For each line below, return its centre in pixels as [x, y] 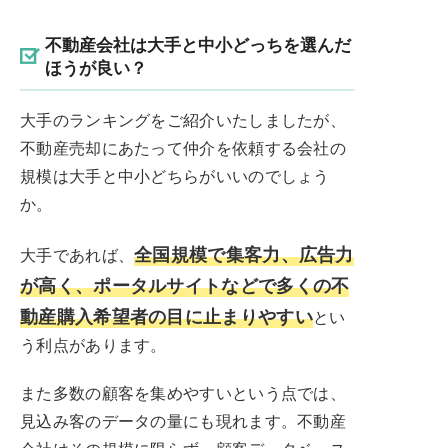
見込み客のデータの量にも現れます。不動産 [183, 420]
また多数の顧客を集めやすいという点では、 [183, 392]
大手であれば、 [77, 254]
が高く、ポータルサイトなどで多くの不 [185, 284]
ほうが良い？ [96, 66]
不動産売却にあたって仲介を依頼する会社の [183, 147]
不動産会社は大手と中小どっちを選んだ [198, 43]
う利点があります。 [93, 344]
